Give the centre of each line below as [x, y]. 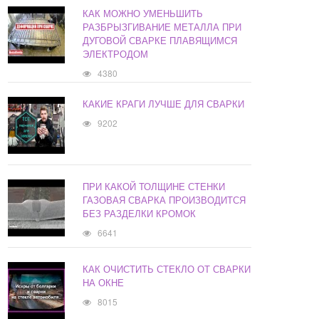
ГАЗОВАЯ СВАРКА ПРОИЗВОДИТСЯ [164, 200]
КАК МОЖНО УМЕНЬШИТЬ [143, 14]
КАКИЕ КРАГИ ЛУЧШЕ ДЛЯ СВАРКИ [164, 104]
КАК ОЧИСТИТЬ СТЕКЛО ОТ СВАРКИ [167, 269]
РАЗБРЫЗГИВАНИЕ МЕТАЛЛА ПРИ [162, 27]
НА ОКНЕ [104, 283]
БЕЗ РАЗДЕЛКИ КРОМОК [140, 214]
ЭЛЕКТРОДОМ [116, 54]
